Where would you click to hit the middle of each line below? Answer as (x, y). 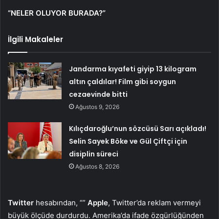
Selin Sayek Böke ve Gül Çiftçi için (128, 141)
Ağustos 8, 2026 (98, 166)
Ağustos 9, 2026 (98, 107)
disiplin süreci (94, 154)
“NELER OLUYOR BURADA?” (57, 13)
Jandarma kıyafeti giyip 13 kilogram (133, 69)
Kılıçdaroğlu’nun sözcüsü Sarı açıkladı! (138, 128)
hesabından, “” (61, 202)
